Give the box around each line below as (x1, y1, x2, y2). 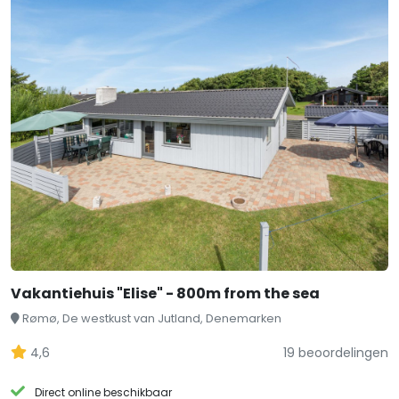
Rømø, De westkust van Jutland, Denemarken (22, 311, 281, 326)
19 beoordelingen (283, 344, 388, 362)
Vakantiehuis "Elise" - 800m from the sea (11, 283, 320, 304)
